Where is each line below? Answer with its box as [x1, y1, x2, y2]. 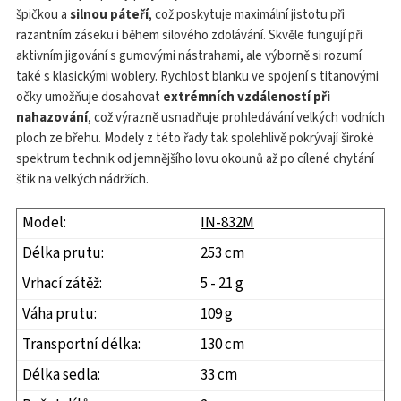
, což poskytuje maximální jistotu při [149, 5, 345, 24]
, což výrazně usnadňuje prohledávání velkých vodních [88, 108, 385, 127]
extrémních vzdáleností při [163, 88, 330, 107]
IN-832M [200, 212, 254, 234]
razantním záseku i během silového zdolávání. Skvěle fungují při [16, 26, 363, 45]
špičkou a [16, 5, 70, 24]
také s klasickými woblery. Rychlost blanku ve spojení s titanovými [16, 67, 379, 86]
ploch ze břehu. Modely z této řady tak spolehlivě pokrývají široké [16, 129, 374, 148]
